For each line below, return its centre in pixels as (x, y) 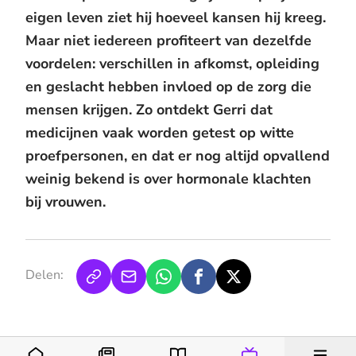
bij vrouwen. (66, 202)
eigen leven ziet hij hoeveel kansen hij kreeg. (176, 17)
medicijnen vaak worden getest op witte (160, 133)
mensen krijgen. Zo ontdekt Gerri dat (149, 110)
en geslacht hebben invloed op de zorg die (168, 87)
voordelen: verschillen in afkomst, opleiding (172, 64)
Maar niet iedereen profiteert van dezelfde (168, 41)
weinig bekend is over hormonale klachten (168, 179)
